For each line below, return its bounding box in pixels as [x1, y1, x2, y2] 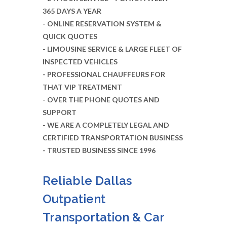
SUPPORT [43, 107, 77, 117]
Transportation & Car [43, 209, 164, 224]
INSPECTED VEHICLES [43, 57, 118, 66]
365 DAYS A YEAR [43, 6, 101, 15]
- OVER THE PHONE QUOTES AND [43, 95, 160, 104]
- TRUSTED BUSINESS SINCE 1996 [43, 145, 156, 155]
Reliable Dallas [43, 173, 132, 188]
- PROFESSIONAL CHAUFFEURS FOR [43, 69, 165, 79]
